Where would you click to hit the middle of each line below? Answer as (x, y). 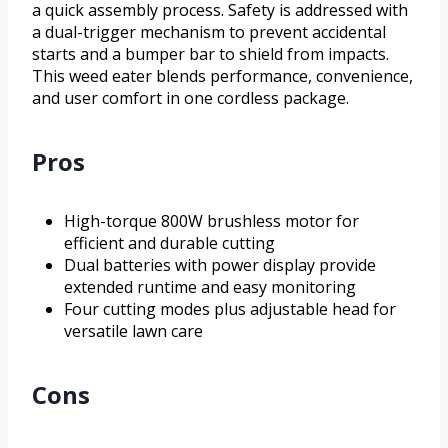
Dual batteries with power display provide (220, 264)
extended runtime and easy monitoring (210, 286)
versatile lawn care (133, 330)
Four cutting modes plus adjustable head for (230, 308)
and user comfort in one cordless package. (190, 97)
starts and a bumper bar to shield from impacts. (210, 53)
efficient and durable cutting (169, 242)
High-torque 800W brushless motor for (211, 220)
